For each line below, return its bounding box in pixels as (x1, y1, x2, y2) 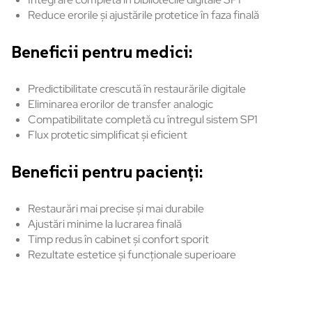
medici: (136, 41, 192, 63)
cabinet (93, 232, 133, 247)
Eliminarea (28, 97, 78, 112)
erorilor (80, 97, 115, 112)
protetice (155, 8, 198, 23)
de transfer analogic (115, 97, 213, 112)
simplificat (91, 127, 139, 143)
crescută (100, 81, 141, 97)
